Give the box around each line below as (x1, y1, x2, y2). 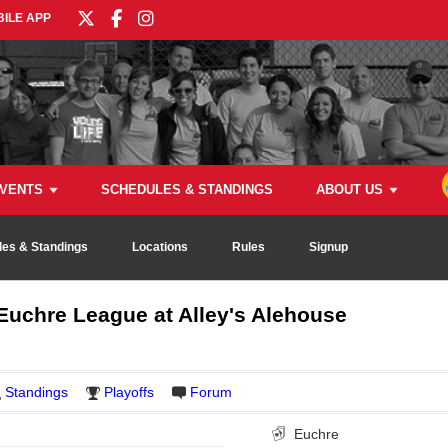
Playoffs (104, 384, 154, 400)
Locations (132, 240, 188, 254)
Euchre (294, 425, 340, 442)
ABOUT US (316, 182, 383, 197)
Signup (309, 240, 348, 254)
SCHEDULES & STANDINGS (101, 182, 273, 197)
